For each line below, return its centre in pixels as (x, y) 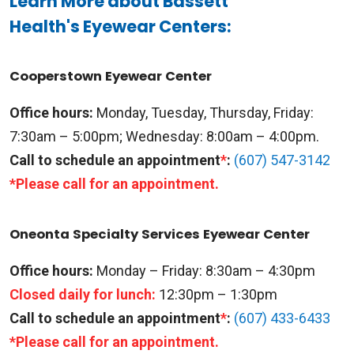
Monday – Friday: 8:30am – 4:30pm (204, 270)
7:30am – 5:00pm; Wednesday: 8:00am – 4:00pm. (164, 136)
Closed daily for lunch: (83, 294)
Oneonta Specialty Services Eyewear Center (160, 234)
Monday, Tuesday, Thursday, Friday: (205, 112)
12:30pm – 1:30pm (217, 294)
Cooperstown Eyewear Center (111, 76)
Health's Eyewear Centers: (121, 26)
